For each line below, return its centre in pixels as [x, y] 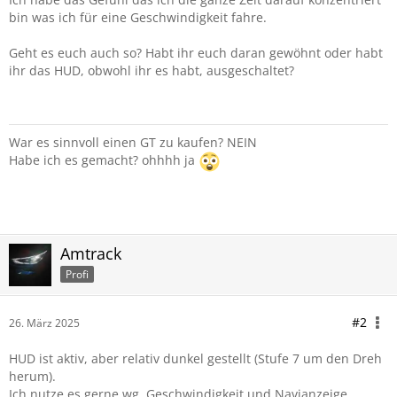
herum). [32, 376]
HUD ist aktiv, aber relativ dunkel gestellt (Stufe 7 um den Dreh [195, 358]
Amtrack [91, 253]
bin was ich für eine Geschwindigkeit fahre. [138, 17]
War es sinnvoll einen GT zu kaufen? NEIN [133, 142]
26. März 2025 [44, 323]
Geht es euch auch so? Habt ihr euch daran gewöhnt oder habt [196, 53]
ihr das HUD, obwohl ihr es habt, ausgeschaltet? [152, 70]
